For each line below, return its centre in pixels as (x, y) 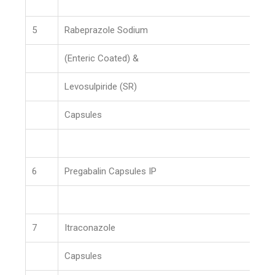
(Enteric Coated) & (102, 58)
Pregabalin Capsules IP (111, 171)
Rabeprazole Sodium (107, 30)
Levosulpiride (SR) (101, 87)
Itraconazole (90, 228)
